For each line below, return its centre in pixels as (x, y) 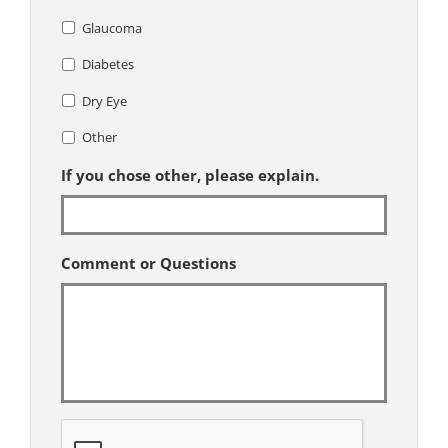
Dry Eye (104, 100)
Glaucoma (111, 27)
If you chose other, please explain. (189, 175)
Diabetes (107, 64)
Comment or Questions (148, 263)
